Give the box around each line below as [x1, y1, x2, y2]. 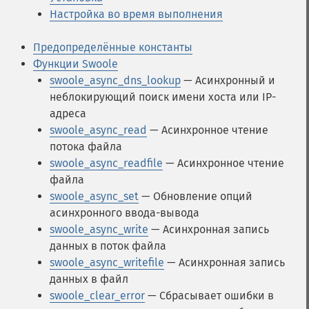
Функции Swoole [33, 57, 118, 70]
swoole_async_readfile [50, 157, 163, 170]
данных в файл [50, 272, 128, 286]
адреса [50, 107, 86, 120]
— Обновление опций [139, 190, 252, 203]
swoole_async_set [50, 190, 139, 203]
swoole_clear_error [50, 289, 145, 302]
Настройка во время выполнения [50, 8, 223, 21]
